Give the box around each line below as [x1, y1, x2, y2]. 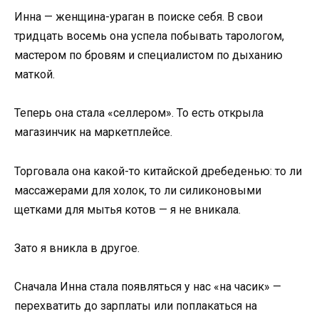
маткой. [14, 68, 55, 82]
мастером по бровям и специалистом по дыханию [14, 48, 283, 63]
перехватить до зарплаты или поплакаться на [14, 298, 257, 313]
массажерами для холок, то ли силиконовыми [14, 183, 261, 197]
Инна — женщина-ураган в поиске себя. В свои [14, 10, 263, 24]
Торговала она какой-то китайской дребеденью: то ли [14, 164, 302, 178]
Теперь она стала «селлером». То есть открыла [14, 106, 263, 120]
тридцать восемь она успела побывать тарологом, [14, 29, 284, 43]
